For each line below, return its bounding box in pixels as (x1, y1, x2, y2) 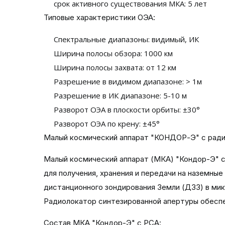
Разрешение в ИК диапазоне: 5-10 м (54, 90, 187, 100)
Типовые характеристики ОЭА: (44, 13, 155, 22)
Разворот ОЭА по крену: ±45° (54, 119, 160, 129)
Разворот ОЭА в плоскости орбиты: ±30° (54, 104, 200, 115)
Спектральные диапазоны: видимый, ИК (54, 34, 199, 44)
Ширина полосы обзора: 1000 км (54, 48, 173, 58)
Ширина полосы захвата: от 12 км (54, 62, 176, 72)
